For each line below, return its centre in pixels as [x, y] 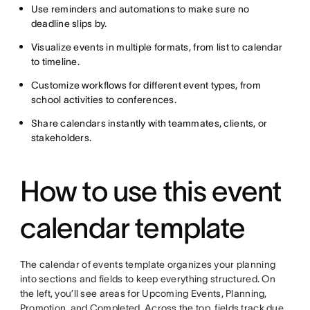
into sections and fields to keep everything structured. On [147, 279]
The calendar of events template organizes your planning [148, 264]
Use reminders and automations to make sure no [140, 9]
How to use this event [151, 191]
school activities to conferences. [103, 100]
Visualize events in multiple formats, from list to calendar [157, 47]
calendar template [133, 228]
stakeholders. [61, 138]
